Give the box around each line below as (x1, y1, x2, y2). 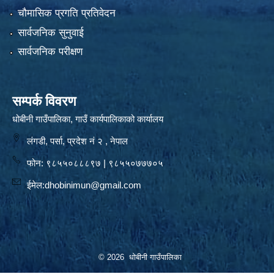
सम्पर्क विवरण (12, 94, 76, 109)
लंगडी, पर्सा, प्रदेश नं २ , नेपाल (27, 136, 128, 147)
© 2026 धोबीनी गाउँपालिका (98, 253, 182, 262)
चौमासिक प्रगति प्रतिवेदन (17, 7, 116, 20)
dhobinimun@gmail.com (45, 180, 141, 191)
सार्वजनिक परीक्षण (17, 46, 83, 58)
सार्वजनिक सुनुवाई (17, 26, 84, 39)
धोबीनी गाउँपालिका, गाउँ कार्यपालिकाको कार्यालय (12, 114, 163, 125)
